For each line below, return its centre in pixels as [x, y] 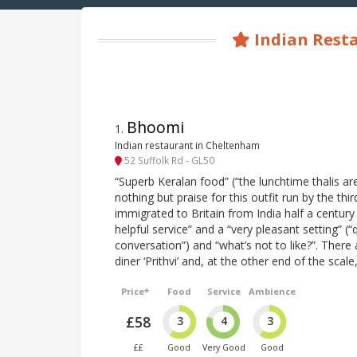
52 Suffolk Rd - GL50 [168, 160]
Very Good [224, 348]
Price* [135, 292]
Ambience [273, 292]
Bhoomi [155, 127]
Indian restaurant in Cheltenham [187, 145]
